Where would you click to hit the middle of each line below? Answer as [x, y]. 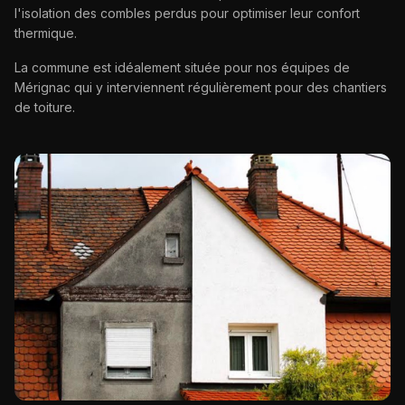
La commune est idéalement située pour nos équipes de [182, 67]
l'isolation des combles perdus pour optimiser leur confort [187, 13]
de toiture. [45, 107]
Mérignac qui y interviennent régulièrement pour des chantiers [201, 87]
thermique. [46, 33]
